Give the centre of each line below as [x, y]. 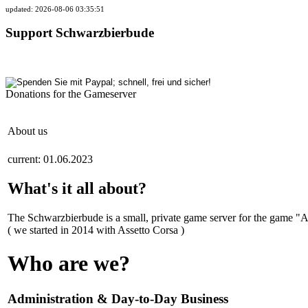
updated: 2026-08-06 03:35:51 [55, 9]
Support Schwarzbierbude [80, 33]
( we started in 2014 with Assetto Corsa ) [96, 230]
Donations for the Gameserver [71, 94]
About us [27, 131]
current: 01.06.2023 [50, 159]
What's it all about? [77, 188]
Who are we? [69, 264]
